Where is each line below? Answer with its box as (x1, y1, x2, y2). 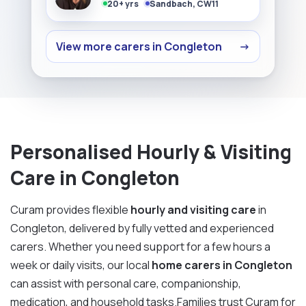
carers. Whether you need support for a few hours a (10, 238, 270, 254)
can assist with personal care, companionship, (10, 275, 241, 291)
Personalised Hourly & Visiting (10, 138, 292, 165)
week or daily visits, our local (10, 257, 152, 273)
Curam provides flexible (10, 201, 130, 217)
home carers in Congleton (152, 257, 292, 273)
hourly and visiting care (130, 201, 258, 217)
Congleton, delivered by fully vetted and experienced (10, 220, 274, 236)
